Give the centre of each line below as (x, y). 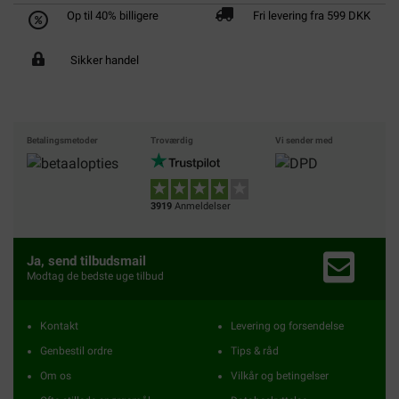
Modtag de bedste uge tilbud (95, 276)
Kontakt (59, 326)
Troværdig (172, 140)
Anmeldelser (202, 206)
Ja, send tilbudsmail (86, 261)
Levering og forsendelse (287, 326)
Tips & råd (255, 351)
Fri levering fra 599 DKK (311, 16)
